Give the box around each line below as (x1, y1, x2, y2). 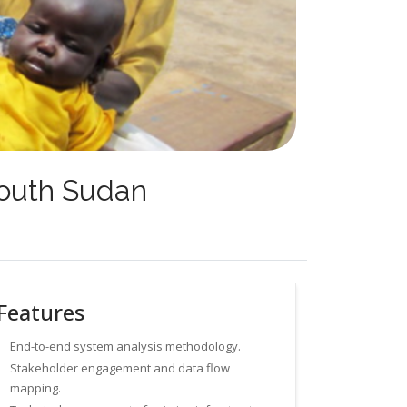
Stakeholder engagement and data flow (10, 359, 231, 376)
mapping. (10, 379, 62, 396)
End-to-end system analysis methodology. (10, 337, 242, 354)
